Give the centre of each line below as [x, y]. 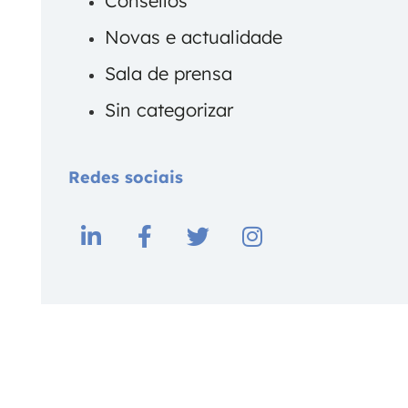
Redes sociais [125, 178]
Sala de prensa [168, 74]
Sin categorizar [168, 110]
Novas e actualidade [193, 37]
